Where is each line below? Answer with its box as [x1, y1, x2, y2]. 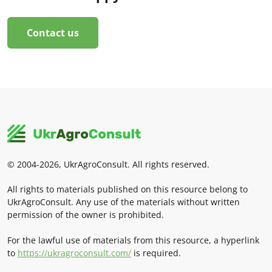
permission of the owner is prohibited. [7, 208, 164, 220]
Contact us [27, 25, 79, 39]
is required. [131, 246, 181, 259]
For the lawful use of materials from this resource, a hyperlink [7, 234, 259, 246]
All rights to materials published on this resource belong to [7, 183, 248, 195]
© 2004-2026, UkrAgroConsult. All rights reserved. [7, 158, 209, 170]
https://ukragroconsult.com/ [18, 246, 131, 259]
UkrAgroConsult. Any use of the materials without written [7, 195, 240, 208]
